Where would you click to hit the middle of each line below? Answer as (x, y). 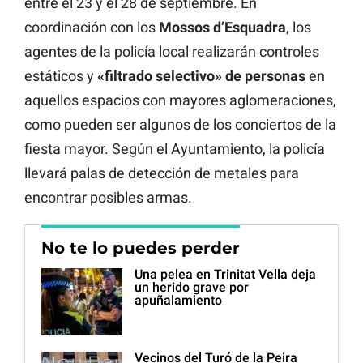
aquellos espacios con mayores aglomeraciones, (180, 100)
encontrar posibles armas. (108, 198)
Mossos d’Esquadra (222, 28)
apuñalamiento (178, 301)
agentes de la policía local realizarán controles (172, 52)
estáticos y (61, 76)
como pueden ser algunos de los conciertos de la (180, 125)
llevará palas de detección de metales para (162, 173)
